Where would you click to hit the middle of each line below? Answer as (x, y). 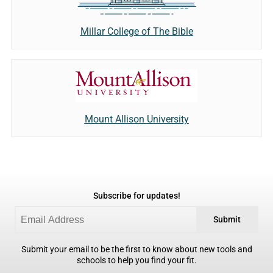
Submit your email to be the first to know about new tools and (136, 249)
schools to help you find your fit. (136, 260)
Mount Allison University (136, 119)
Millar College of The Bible (136, 32)
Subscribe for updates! (136, 196)
